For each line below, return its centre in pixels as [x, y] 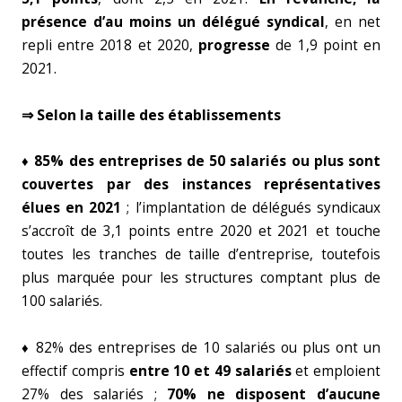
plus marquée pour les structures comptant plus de [201, 278]
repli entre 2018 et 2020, [110, 45]
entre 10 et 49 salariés [208, 371]
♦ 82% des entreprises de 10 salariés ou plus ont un [201, 348]
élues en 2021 [72, 208]
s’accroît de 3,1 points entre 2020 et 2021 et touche [201, 231]
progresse [235, 45]
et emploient [336, 371]
